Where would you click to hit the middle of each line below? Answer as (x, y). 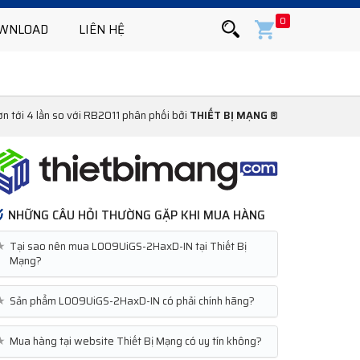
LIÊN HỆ (102, 30)
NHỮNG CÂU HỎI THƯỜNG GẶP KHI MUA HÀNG (137, 215)
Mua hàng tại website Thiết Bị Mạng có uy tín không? (136, 341)
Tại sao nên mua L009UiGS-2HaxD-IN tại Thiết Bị (128, 246)
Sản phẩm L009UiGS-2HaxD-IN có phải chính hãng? (132, 301)
